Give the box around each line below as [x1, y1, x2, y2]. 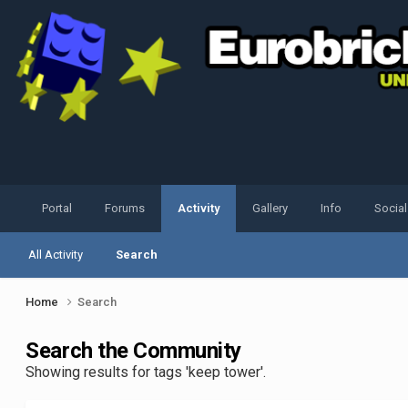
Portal [42, 201, 73, 216]
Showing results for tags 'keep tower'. [25, 363, 267, 382]
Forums [105, 201, 146, 216]
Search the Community [25, 338, 241, 364]
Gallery [252, 201, 289, 216]
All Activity [28, 248, 84, 262]
